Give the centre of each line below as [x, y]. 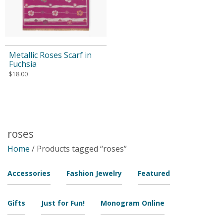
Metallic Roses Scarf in [50, 55]
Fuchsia [23, 64]
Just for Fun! [63, 203]
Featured [154, 173]
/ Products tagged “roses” [78, 148]
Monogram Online [133, 203]
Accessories [29, 173]
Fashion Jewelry [94, 173]
